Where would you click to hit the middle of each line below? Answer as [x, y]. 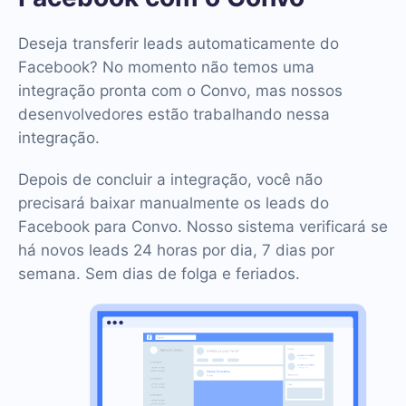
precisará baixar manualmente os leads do [174, 203]
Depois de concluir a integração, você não [170, 179]
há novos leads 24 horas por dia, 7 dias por [176, 250]
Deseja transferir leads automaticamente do [179, 43]
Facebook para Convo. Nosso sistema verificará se [203, 227]
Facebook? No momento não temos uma [166, 67]
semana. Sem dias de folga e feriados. [159, 274]
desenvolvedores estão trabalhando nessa [174, 114]
